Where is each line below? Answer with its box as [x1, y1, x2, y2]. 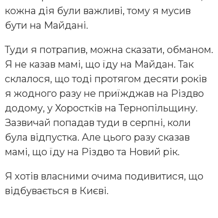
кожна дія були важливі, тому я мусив [5, 5, 191, 17]
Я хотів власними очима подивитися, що [5, 170, 203, 182]
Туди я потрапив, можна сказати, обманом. [5, 44, 213, 56]
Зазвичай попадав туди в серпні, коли [5, 117, 191, 129]
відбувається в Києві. [5, 185, 109, 197]
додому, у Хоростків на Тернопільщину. [5, 102, 198, 114]
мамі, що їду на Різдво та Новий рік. [5, 146, 180, 158]
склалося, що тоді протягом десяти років [5, 73, 207, 85]
